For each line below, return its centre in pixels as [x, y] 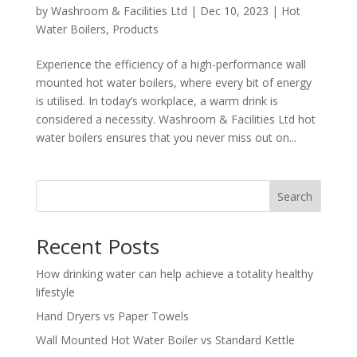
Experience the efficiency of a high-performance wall [171, 64]
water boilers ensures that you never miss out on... [166, 137]
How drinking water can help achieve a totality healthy [174, 274]
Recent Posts [97, 246]
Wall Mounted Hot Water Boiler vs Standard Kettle [165, 340]
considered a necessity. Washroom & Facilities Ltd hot [175, 119]
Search [295, 196]
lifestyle [55, 292]
